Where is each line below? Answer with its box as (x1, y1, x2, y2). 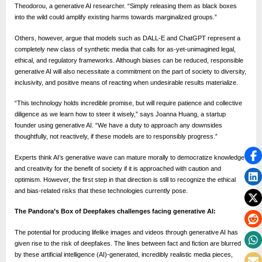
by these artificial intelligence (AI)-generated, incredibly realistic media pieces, (15, 250, 233, 258)
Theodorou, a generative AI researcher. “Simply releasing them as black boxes (15, 2, 237, 10)
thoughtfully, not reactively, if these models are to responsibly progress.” (15, 133, 218, 140)
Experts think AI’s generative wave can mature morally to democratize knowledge (15, 153, 244, 161)
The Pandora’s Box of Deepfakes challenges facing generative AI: (15, 208, 216, 215)
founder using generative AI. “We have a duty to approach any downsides (15, 122, 222, 129)
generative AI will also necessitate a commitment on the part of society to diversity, (15, 67, 246, 75)
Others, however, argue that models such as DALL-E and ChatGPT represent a (15, 34, 240, 42)
